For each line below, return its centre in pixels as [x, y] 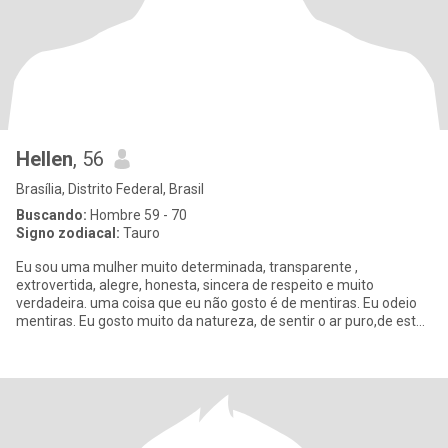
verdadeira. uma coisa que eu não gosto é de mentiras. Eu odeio [189, 303]
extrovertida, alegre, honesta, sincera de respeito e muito [134, 285]
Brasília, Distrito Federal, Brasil [110, 189]
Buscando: [51, 215]
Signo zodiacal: [68, 233]
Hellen [44, 159]
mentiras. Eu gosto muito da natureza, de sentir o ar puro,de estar [76, 321]
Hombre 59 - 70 [137, 215]
